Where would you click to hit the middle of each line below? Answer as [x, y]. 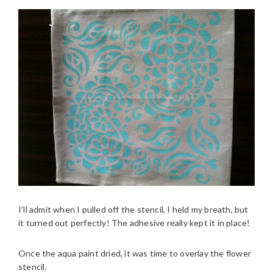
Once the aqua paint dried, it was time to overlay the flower [135, 253]
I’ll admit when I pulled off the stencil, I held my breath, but [133, 209]
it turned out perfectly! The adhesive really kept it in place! [134, 222]
